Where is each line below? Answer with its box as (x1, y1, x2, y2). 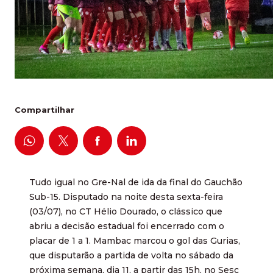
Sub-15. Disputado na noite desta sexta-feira (29, 191, 223, 203)
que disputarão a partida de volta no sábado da (29, 250, 233, 261)
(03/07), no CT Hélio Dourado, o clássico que (29, 206, 222, 218)
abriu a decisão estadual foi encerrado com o (29, 221, 224, 232)
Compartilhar (15, 104, 74, 115)
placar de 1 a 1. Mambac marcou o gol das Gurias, (29, 235, 240, 247)
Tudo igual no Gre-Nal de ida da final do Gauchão (29, 177, 243, 188)
